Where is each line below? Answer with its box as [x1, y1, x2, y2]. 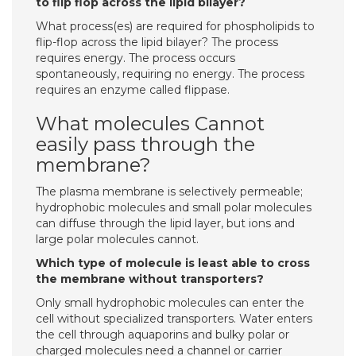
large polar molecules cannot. [36, 232, 199, 246]
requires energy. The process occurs [36, 51, 235, 65]
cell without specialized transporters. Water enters [36, 311, 312, 326]
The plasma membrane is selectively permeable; [36, 184, 303, 199]
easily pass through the [36, 133, 255, 156]
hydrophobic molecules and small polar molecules [36, 200, 311, 215]
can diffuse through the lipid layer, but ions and [36, 216, 295, 230]
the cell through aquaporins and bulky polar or [36, 327, 289, 342]
